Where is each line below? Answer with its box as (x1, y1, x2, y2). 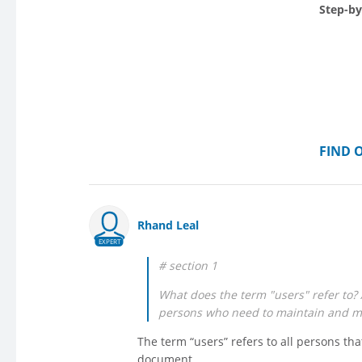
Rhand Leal (137, 217, 199, 234)
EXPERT (98, 237, 120, 246)
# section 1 (158, 258, 217, 274)
